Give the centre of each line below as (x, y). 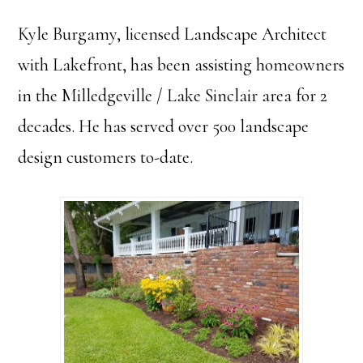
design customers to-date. (106, 157)
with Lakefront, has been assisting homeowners (181, 65)
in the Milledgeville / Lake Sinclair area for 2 (173, 96)
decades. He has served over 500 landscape (164, 126)
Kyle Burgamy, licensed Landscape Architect (173, 34)
